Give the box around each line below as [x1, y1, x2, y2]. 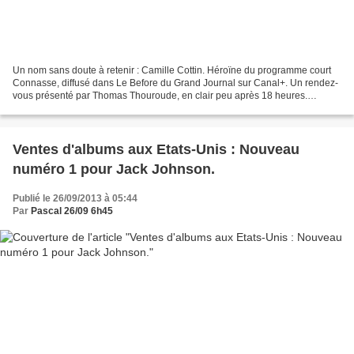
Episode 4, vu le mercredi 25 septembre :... [13, 103, 195, 115]
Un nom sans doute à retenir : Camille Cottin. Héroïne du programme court [13, 65, 331, 77]
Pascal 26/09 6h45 [31, 205, 113, 217]
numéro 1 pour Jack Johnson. [13, 161, 215, 178]
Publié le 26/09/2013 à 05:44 [13, 193, 137, 205]
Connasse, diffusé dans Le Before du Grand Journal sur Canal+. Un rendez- [13, 77, 338, 89]
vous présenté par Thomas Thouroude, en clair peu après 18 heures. [13, 90, 307, 102]
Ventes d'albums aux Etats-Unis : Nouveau [13, 141, 299, 158]
